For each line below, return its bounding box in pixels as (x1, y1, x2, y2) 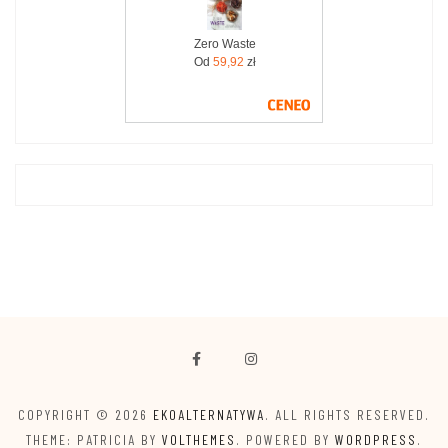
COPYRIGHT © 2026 (18, 405, 153, 423)
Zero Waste (193, 36, 256, 51)
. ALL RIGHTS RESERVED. (265, 405, 430, 423)
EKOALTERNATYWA (153, 405, 265, 423)
